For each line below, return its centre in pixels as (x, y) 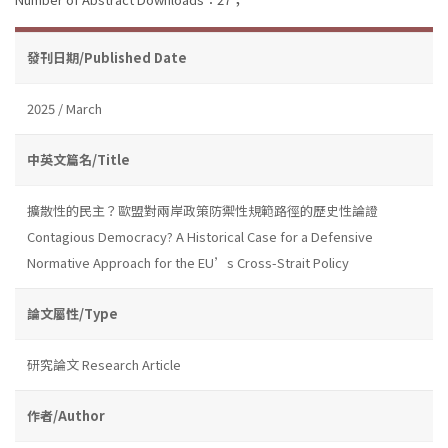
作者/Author (66, 415)
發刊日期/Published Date (107, 57)
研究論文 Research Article (104, 364)
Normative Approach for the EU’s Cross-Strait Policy (188, 262)
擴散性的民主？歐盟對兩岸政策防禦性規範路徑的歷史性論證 (202, 210)
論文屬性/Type (72, 313)
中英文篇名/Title (78, 159)
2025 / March (64, 108)
